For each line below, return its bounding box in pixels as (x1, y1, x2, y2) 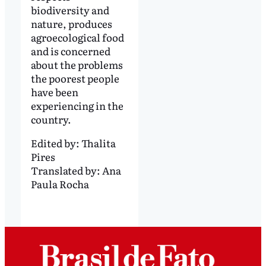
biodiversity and (30, 2, 109, 18)
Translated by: (30, 163, 102, 178)
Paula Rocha (30, 176, 89, 192)
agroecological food (30, 30, 124, 45)
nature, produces (30, 16, 112, 31)
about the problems (30, 57, 123, 72)
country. (30, 112, 71, 127)
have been (30, 84, 78, 100)
